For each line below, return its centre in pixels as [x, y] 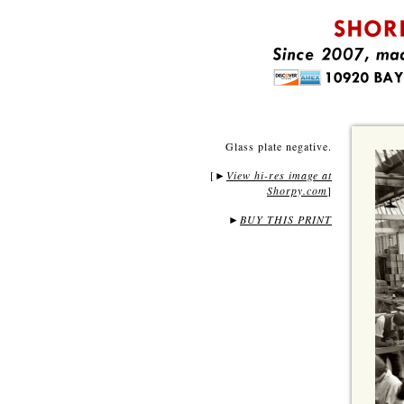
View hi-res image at [279, 175]
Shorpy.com [297, 190]
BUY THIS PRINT [286, 219]
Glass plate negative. [279, 146]
